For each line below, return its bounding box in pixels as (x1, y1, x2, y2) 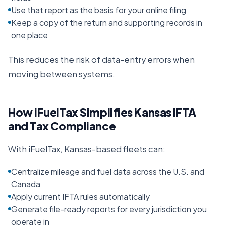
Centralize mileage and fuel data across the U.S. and (11, 166, 204, 177)
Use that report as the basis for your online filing (11, 5, 186, 15)
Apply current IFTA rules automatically (11, 191, 150, 202)
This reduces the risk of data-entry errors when (8, 54, 195, 65)
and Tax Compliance (8, 119, 116, 133)
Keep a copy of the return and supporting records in (11, 17, 202, 28)
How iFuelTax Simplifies (8, 105, 135, 119)
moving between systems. (8, 69, 115, 79)
